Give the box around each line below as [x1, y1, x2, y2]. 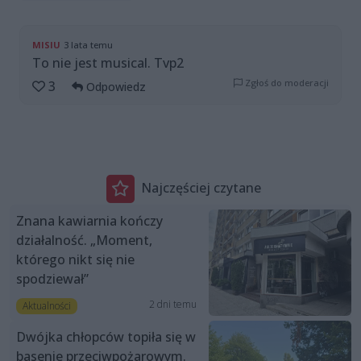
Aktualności [22, 298, 71, 313]
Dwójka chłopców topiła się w [16, 328, 196, 346]
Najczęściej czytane [140, 179, 261, 197]
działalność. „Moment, [16, 230, 152, 249]
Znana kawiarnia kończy [16, 211, 163, 230]
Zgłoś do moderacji [243, 76, 329, 89]
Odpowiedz [83, 78, 146, 94]
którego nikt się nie [16, 250, 135, 268]
